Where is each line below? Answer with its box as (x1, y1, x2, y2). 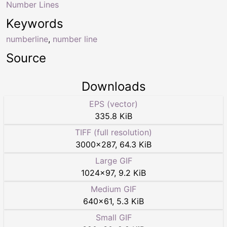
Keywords (6, 16, 63, 31)
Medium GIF (91, 183, 136, 194)
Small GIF (95, 212, 132, 222)
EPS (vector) (89, 98, 138, 109)
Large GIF (95, 155, 132, 166)
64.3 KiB (120, 139, 152, 149)
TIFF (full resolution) (75, 127, 152, 137)
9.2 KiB (119, 167, 146, 178)
